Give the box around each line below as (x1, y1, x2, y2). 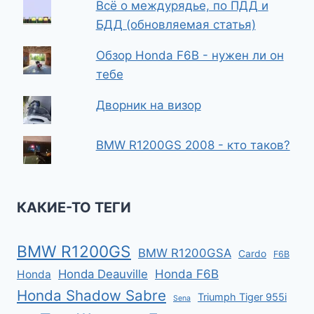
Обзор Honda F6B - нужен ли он (95, 48, 284, 62)
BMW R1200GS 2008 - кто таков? (95, 138, 290, 152)
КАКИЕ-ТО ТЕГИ (17, 199, 131, 216)
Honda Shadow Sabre (17, 287, 166, 304)
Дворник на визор (95, 98, 201, 112)
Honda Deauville (58, 267, 148, 281)
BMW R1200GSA (138, 246, 231, 260)
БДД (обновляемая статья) (95, 18, 256, 32)
